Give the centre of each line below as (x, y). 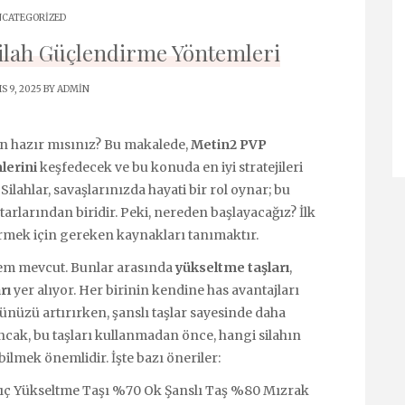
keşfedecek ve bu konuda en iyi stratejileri (170, 167)
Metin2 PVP (229, 145)
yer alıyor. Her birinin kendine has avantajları (155, 291)
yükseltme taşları (232, 268)
